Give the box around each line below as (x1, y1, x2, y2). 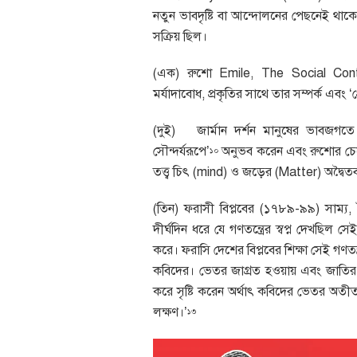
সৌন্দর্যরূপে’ (153, 143, 210, 160)
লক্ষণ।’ (153, 304, 187, 321)
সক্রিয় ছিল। (153, 29, 207, 45)
